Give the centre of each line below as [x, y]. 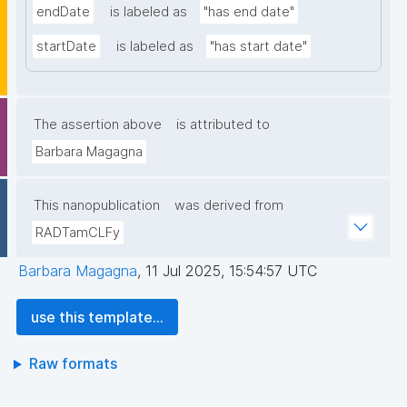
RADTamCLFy [78, 233]
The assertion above [98, 125]
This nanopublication [97, 206]
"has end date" [249, 12]
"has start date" [258, 47]
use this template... [97, 318]
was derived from [229, 206]
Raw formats [73, 364]
